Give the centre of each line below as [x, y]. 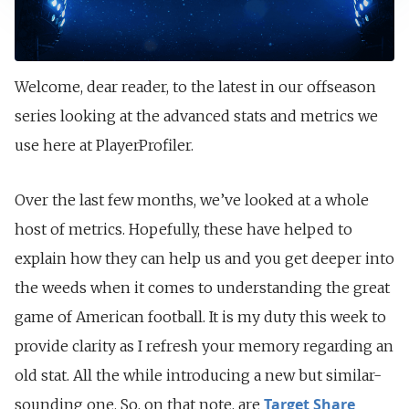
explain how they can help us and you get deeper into [204, 258]
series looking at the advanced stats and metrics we [196, 115]
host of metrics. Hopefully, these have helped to [184, 229]
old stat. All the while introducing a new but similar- [198, 375]
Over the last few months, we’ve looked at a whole [192, 199]
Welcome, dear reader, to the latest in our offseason [195, 86]
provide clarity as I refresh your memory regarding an [204, 346]
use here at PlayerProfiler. [104, 145]
